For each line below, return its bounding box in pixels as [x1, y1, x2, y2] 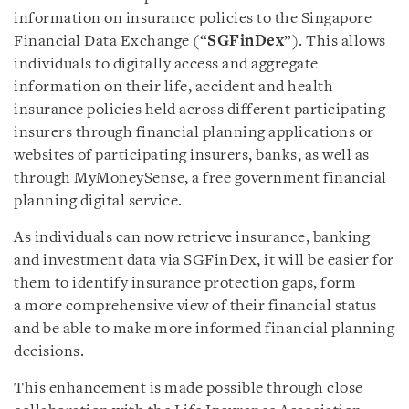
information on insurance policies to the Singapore [14, 11, 372, 26]
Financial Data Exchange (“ [14, 34, 207, 49]
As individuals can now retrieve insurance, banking [14, 230, 370, 246]
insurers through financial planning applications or [14, 125, 374, 141]
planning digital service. [14, 194, 183, 209]
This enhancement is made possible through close [14, 381, 363, 396]
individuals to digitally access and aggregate [14, 57, 319, 72]
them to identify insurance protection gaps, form [14, 276, 356, 291]
